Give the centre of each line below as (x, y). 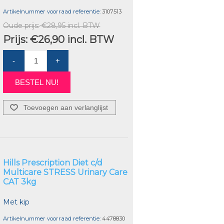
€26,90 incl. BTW (72, 40)
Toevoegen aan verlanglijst (66, 108)
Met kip (16, 202)
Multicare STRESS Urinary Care (65, 172)
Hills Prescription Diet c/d (53, 163)
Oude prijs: (21, 26)
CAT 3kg (20, 182)
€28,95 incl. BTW (71, 26)
